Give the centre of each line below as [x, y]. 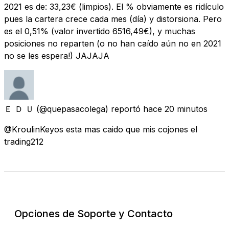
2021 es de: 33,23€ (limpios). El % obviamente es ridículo [114, 6]
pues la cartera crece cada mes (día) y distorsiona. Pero [113, 19]
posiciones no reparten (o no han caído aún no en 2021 [113, 43]
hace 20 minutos [175, 109]
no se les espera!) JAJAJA [57, 55]
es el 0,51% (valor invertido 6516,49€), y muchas [100, 31]
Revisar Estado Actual [56, 193]
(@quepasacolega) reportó [88, 109]
